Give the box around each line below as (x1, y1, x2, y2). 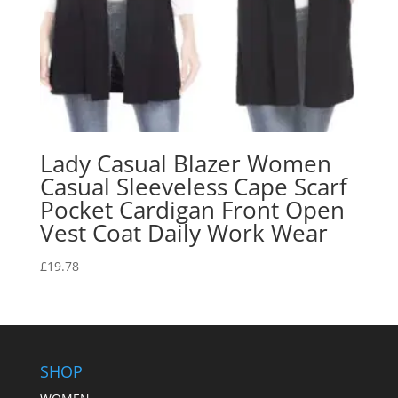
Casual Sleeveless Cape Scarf (39, 170, 347, 203)
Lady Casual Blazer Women (39, 147, 331, 179)
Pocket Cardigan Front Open (39, 193, 345, 226)
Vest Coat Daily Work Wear (39, 216, 328, 249)
